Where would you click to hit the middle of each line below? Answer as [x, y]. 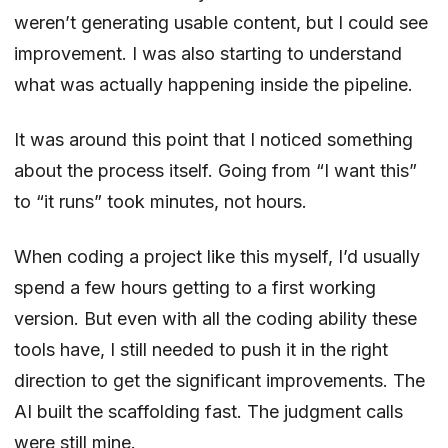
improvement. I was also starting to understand [208, 53]
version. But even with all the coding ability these [215, 318]
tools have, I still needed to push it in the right [201, 349]
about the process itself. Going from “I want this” [215, 170]
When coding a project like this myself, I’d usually [217, 256]
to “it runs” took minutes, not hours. [160, 201]
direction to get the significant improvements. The [219, 380]
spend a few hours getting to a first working [195, 287]
